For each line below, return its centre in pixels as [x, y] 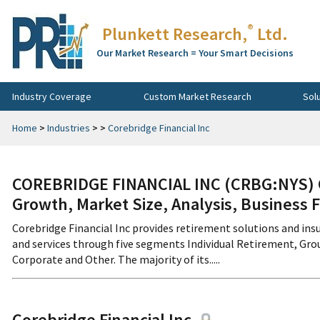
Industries [69, 128]
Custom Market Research [197, 96]
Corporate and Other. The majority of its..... [116, 259]
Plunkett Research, [175, 34]
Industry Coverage [52, 96]
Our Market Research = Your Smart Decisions [195, 53]
